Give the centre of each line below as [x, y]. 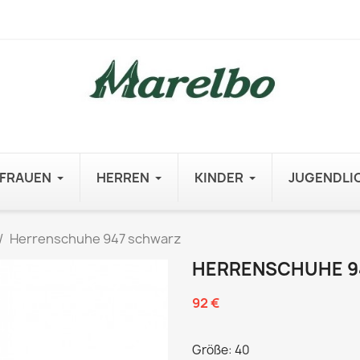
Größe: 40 [221, 350]
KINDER [219, 178]
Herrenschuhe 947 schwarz [96, 239]
